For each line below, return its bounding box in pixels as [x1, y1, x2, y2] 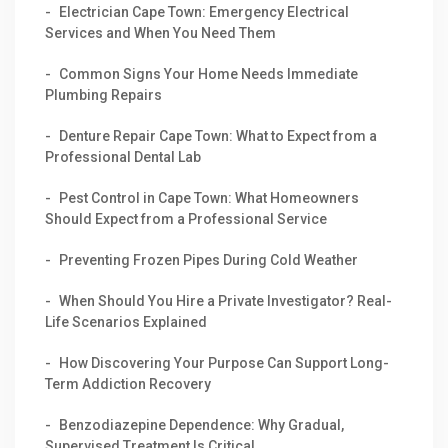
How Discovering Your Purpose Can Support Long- [59, 354, 389, 371]
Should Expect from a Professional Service [45, 210, 327, 227]
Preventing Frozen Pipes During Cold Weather [59, 251, 358, 268]
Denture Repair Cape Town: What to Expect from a [59, 127, 377, 144]
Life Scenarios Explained [45, 313, 207, 330]
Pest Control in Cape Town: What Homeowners [59, 189, 359, 206]
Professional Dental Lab [45, 148, 201, 165]
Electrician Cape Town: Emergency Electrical [59, 3, 349, 20]
